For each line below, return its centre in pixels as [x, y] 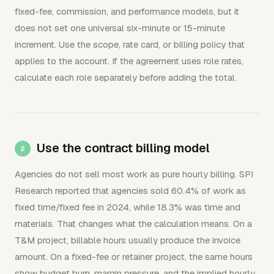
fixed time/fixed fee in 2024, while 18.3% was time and [128, 207]
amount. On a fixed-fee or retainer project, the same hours [134, 257]
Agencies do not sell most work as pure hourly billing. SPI [134, 174]
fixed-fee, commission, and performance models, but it [127, 11]
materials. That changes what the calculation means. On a [133, 224]
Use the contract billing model [123, 148]
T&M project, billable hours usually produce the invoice [128, 240]
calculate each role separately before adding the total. [126, 77]
